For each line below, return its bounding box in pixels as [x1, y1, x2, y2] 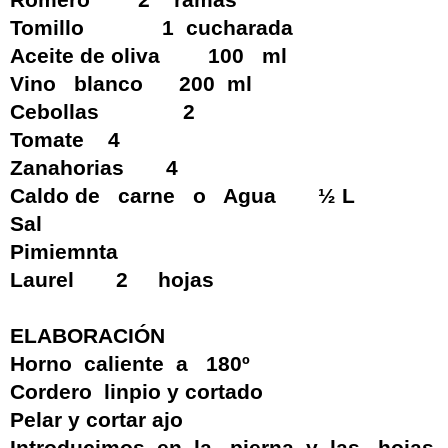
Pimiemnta [10, 240, 118, 265]
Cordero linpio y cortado [10, 380, 263, 405]
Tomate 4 [10, 128, 120, 153]
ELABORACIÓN [10, 324, 165, 349]
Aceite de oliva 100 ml [10, 44, 287, 69]
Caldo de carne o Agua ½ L [10, 184, 355, 209]
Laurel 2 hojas [10, 268, 214, 293]
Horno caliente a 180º [10, 352, 250, 377]
